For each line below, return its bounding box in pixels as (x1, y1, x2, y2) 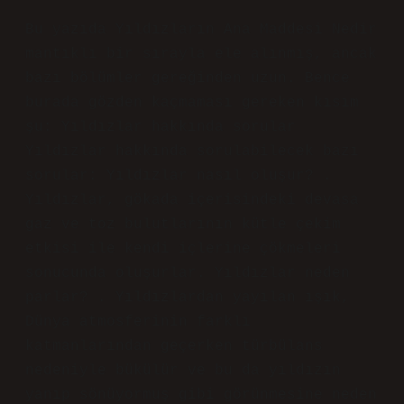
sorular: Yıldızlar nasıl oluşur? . (25, 168, 332, 184)
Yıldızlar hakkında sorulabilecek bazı (25, 143, 359, 160)
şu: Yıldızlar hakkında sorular (25, 119, 296, 135)
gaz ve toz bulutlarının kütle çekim (25, 216, 341, 233)
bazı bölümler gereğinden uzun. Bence (25, 70, 350, 87)
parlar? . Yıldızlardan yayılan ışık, (25, 289, 350, 306)
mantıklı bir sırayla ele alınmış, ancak (25, 46, 377, 62)
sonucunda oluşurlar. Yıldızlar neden (25, 265, 350, 281)
